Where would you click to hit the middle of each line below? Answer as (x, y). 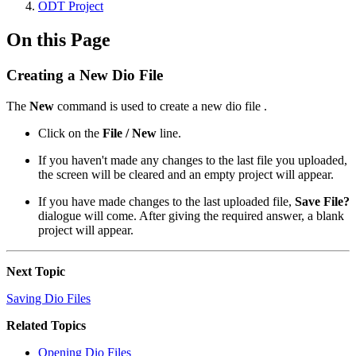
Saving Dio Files (48, 298)
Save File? (322, 201)
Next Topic (36, 271)
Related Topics (46, 325)
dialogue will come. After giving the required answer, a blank (191, 215)
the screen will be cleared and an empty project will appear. (186, 174)
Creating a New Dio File (85, 75)
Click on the (70, 133)
